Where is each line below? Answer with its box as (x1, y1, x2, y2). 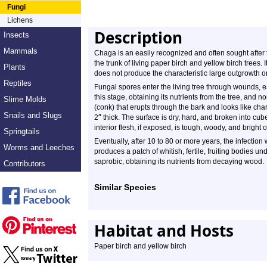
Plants (4, 63, 26, 72)
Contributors (4, 159, 45, 168)
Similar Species (94, 182, 156, 192)
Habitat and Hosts (94, 220, 234, 241)
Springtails (4, 127, 40, 136)
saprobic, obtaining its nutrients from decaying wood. (94, 157, 264, 166)
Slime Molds (4, 95, 46, 104)
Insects (4, 30, 29, 39)
